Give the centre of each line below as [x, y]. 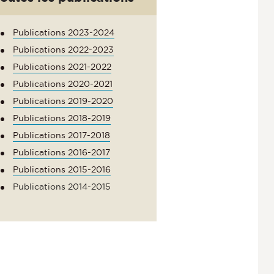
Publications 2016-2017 [61, 152]
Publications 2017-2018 [61, 135]
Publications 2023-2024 [63, 32]
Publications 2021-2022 [62, 66]
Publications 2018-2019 [61, 118]
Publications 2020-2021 [62, 83]
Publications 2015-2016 [61, 169]
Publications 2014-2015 [61, 186]
